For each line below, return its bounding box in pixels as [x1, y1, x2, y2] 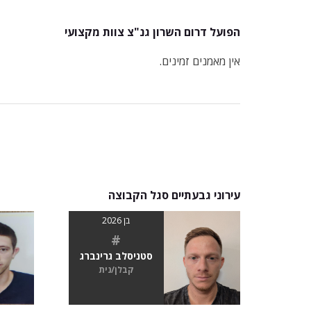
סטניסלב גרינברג [79, 249, 153, 262]
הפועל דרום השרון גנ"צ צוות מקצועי [65, 24, 240, 40]
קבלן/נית [98, 263, 134, 276]
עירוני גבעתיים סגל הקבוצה [108, 187, 240, 203]
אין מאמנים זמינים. [160, 53, 240, 69]
